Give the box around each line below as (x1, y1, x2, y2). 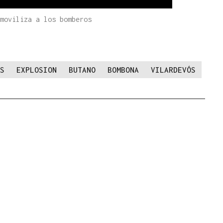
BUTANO (69, 65, 96, 75)
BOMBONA (108, 65, 139, 75)
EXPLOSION (16, 65, 57, 75)
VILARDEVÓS (151, 65, 196, 75)
